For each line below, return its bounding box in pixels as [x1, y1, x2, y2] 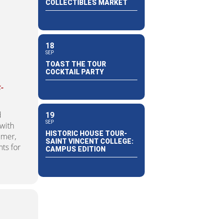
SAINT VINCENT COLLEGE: [45, 137, 133, 145]
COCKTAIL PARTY [45, 67, 104, 76]
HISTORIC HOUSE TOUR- [45, 129, 127, 137]
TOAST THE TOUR [45, 60, 106, 68]
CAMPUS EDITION [45, 145, 106, 153]
